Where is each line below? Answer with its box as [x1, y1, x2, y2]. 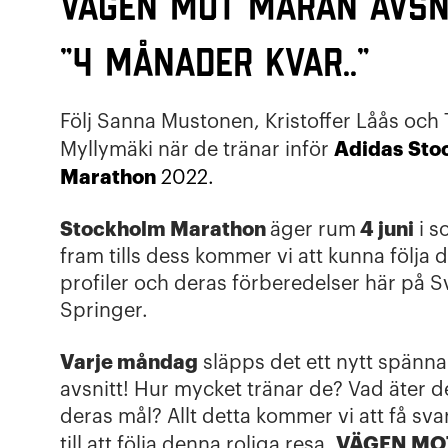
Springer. [60, 301, 148, 321]
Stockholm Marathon [60, 219, 270, 240]
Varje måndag [60, 352, 198, 373]
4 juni [356, 219, 414, 240]
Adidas [334, 139, 408, 160]
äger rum [270, 220, 356, 240]
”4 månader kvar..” [60, 41, 370, 88]
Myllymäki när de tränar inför [60, 140, 334, 160]
